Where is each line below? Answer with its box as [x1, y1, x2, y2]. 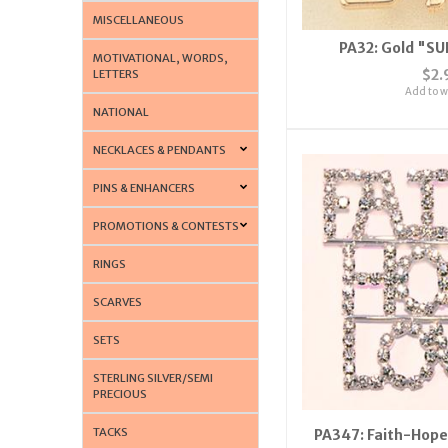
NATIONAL [93, 104, 150, 119]
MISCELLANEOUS [93, 12, 185, 27]
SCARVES [93, 294, 143, 309]
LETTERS [93, 66, 140, 81]
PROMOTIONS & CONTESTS [93, 218, 240, 233]
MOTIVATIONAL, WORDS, [93, 50, 229, 65]
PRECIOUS [93, 386, 148, 401]
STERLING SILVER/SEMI [93, 370, 214, 385]
